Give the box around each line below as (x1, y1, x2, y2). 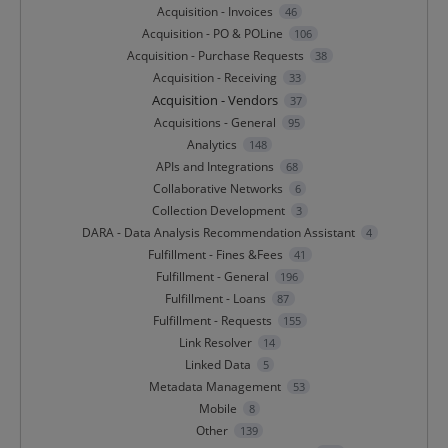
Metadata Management (149, 378, 282, 396)
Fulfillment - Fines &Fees (147, 246, 283, 264)
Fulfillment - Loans (164, 290, 266, 308)
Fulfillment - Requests (152, 312, 272, 330)
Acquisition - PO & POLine (141, 25, 283, 43)
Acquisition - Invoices (157, 3, 274, 21)
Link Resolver (178, 334, 252, 352)
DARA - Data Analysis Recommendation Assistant (81, 224, 355, 242)
